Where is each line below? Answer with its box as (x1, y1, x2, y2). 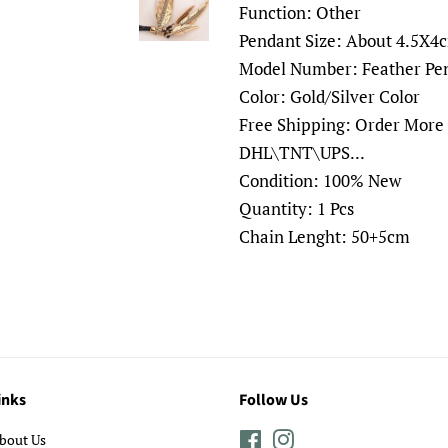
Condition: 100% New (239, 169, 401, 192)
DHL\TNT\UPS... (239, 141, 365, 164)
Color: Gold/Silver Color (239, 85, 420, 108)
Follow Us (239, 389, 308, 411)
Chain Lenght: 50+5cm (239, 225, 410, 248)
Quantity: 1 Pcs (239, 197, 354, 220)
